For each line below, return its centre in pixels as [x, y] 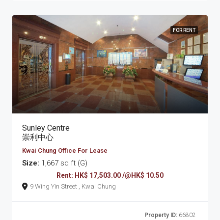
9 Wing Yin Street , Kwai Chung [97, 186]
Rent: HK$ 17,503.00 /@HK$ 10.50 [110, 175]
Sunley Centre [46, 128]
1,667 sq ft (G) [63, 163]
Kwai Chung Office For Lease [65, 150]
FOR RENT [184, 30]
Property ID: [161, 215]
